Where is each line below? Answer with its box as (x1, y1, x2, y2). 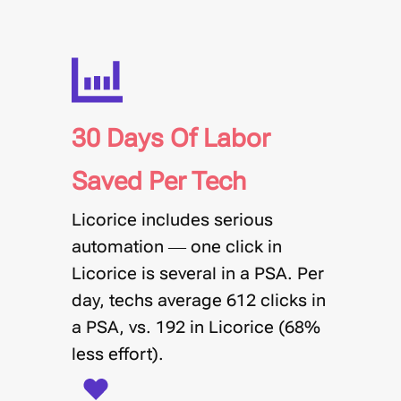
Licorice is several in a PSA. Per (72, 261, 324, 284)
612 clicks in (226, 288, 326, 311)
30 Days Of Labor (72, 121, 270, 153)
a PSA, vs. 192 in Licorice (72, 315, 274, 337)
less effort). (72, 342, 164, 364)
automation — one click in (72, 235, 282, 257)
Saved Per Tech (72, 164, 246, 196)
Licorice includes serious (72, 208, 273, 230)
